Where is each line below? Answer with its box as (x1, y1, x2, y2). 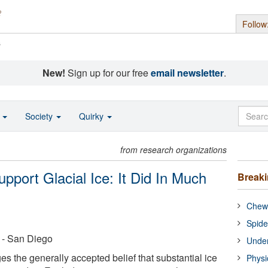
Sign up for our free (65, 66, 151, 80)
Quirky (79, 110, 106, 122)
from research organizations (120, 144, 227, 156)
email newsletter (150, 66, 224, 80)
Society (25, 110, 55, 122)
